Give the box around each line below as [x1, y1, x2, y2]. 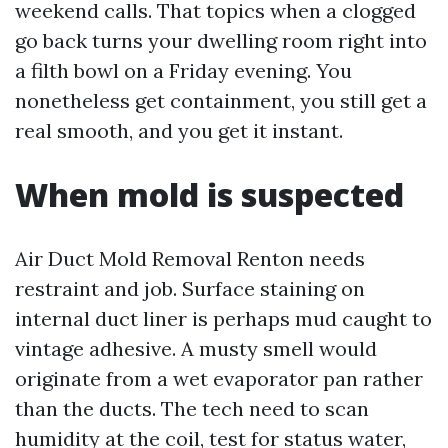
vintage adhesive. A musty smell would [15, 336, 377, 362]
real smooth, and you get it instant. [15, 118, 343, 144]
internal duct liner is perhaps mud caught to [15, 306, 432, 332]
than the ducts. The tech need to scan [15, 396, 369, 422]
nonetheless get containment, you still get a [15, 88, 427, 114]
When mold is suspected [15, 173, 404, 217]
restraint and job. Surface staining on [15, 276, 365, 302]
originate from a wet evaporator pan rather [15, 366, 423, 392]
